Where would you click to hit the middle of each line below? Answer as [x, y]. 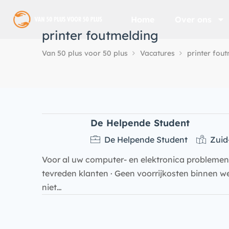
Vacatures [157, 53]
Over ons [193, 19]
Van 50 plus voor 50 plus [85, 53]
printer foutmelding [100, 35]
